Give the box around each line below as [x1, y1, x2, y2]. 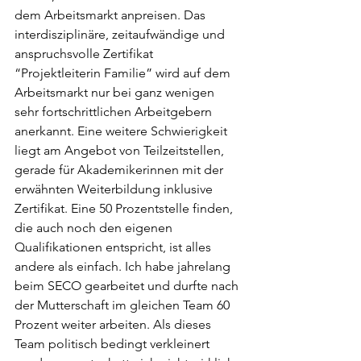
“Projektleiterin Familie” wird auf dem [15, 64, 234, 81]
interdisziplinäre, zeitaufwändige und [15, 26, 228, 42]
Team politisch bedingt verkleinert [15, 335, 213, 351]
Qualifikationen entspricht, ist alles [15, 239, 214, 255]
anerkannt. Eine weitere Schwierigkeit [15, 122, 230, 139]
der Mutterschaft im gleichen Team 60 [15, 297, 233, 313]
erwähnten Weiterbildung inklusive [15, 180, 216, 197]
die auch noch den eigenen [15, 219, 176, 235]
